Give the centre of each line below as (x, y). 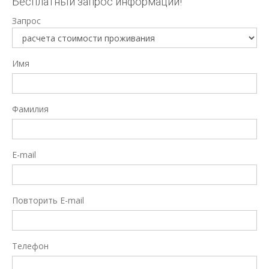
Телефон (30, 246)
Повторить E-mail (48, 201)
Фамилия (30, 109)
